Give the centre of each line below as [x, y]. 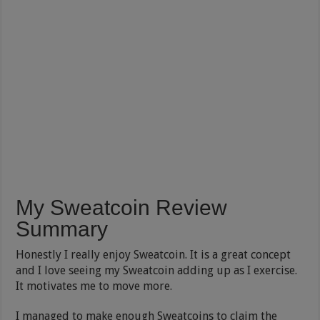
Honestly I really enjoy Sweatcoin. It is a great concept [154, 254]
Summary [62, 229]
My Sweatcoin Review [122, 207]
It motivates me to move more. [94, 286]
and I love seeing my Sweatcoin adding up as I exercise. [157, 270]
